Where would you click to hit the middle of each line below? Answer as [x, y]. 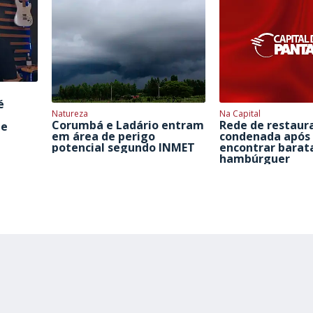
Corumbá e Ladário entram [128, 125]
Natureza [70, 113]
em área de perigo [103, 136]
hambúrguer [255, 158]
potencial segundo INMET [123, 147]
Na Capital [240, 113]
